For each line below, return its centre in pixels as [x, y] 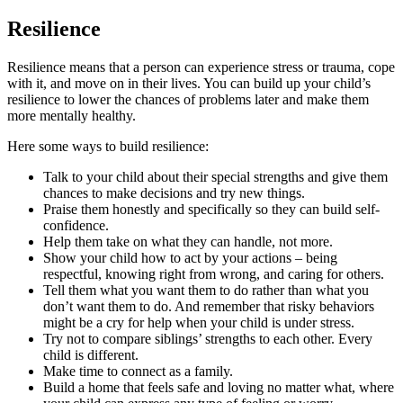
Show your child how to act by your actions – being [190, 257]
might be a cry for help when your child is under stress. [199, 322]
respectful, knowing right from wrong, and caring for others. [214, 273]
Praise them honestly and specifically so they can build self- [211, 209]
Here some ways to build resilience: [108, 146]
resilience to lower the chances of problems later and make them [188, 99]
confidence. [76, 225]
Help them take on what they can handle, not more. [188, 241]
